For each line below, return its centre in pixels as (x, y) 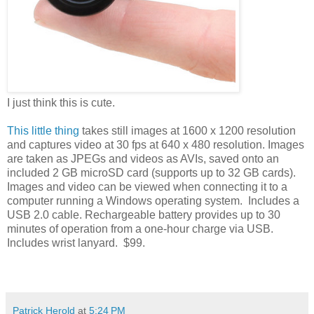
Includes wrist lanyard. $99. (76, 243)
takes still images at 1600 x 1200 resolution (187, 130)
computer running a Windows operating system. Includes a (153, 200)
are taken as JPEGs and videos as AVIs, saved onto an (143, 158)
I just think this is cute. (61, 102)
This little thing (43, 130)
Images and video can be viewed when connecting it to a (147, 186)
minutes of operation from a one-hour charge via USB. (140, 228)
